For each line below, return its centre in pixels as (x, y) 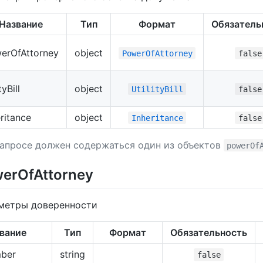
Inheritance (157, 118)
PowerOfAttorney (157, 53)
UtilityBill (157, 89)
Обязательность (209, 232)
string (73, 254)
